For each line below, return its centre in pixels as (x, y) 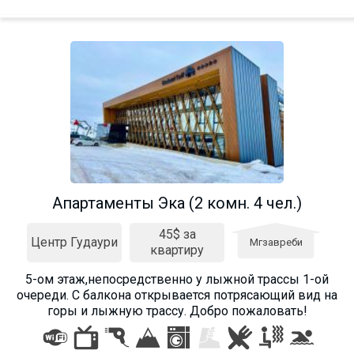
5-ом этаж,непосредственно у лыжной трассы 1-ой (177, 279)
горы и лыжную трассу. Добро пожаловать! (177, 311)
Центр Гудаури (74, 242)
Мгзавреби (276, 242)
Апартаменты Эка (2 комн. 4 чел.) (177, 203)
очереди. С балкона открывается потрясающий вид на (177, 295)
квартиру (177, 250)
